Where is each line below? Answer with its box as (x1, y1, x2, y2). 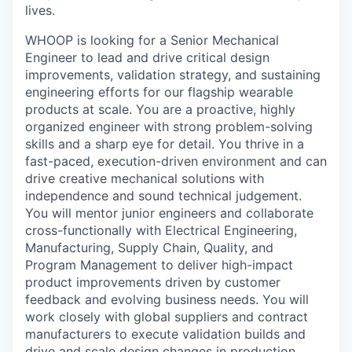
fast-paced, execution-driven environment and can (25, 152, 327, 169)
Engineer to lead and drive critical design (25, 49, 269, 65)
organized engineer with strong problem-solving (25, 118, 313, 134)
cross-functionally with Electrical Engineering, (25, 222, 297, 238)
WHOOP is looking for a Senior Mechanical (25, 31, 279, 48)
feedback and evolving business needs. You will (25, 291, 309, 307)
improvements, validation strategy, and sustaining (25, 66, 321, 82)
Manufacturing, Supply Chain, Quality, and (25, 239, 273, 255)
